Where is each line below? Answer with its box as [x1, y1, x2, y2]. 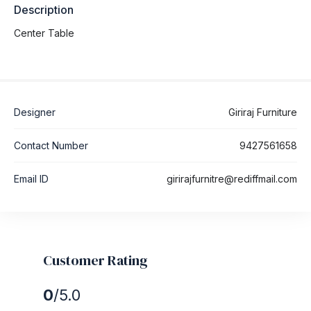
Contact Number [14, 139, 88, 151]
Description [14, 2, 74, 17]
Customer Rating [43, 250, 148, 270]
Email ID [14, 172, 49, 185]
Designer [14, 106, 56, 118]
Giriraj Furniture [228, 106, 297, 118]
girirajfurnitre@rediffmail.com [167, 172, 297, 185]
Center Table [14, 26, 74, 39]
